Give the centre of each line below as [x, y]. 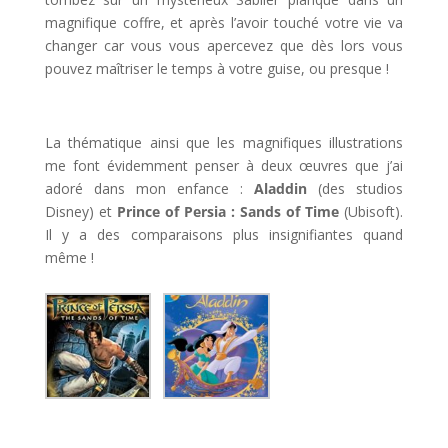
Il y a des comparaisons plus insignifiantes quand [224, 234]
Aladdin [281, 188]
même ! [69, 257]
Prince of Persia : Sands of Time [228, 211]
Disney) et [80, 211]
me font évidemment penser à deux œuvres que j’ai [224, 165]
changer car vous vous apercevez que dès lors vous [224, 45]
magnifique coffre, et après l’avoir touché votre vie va [224, 22]
